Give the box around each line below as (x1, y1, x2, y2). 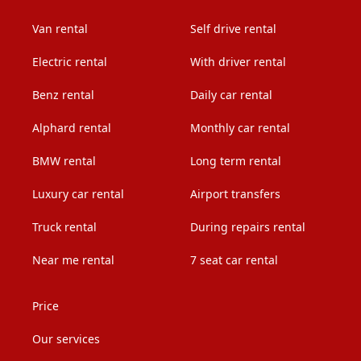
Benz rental (32, 86, 94, 102)
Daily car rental (190, 86, 272, 102)
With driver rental (190, 53, 286, 69)
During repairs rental (190, 218, 305, 234)
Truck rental (32, 218, 97, 234)
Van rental (32, 20, 88, 36)
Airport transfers (190, 185, 280, 201)
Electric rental (32, 53, 107, 69)
